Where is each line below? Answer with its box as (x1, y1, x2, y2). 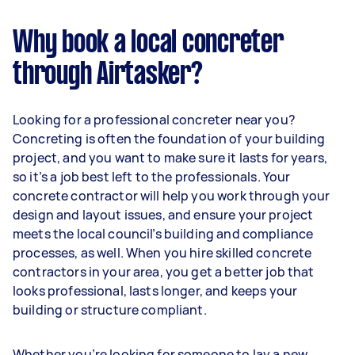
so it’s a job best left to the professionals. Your (13, 167, 291, 185)
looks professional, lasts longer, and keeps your (13, 281, 298, 300)
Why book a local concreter (13, 29, 284, 58)
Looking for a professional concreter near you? (13, 110, 296, 128)
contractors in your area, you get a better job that (13, 262, 315, 281)
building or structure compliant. (13, 300, 207, 319)
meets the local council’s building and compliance (13, 224, 314, 242)
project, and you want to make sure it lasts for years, (13, 148, 328, 166)
